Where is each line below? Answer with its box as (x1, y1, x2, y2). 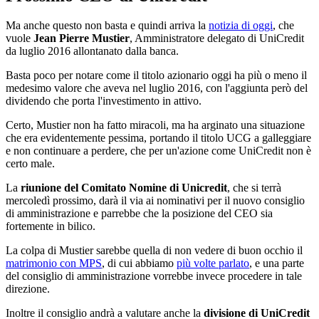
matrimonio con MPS (6, 257, 102, 270)
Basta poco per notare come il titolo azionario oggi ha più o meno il (6, 69, 307, 82)
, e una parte (249, 257, 304, 270)
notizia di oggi (209, 19, 273, 32)
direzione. (6, 283, 50, 296)
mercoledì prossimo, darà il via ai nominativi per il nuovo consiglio (6, 194, 305, 207)
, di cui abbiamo (102, 257, 177, 270)
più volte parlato (177, 257, 249, 270)
